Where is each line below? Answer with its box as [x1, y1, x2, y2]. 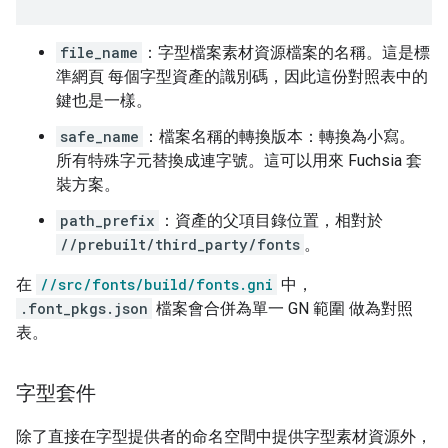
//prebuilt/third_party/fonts [60, 234, 300, 254]
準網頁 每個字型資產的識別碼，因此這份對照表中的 [56, 66, 428, 86]
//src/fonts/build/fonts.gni [40, 274, 273, 294]
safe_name [60, 126, 139, 146]
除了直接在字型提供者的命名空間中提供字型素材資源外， [16, 426, 432, 446]
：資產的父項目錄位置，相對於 [159, 210, 383, 230]
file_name [60, 42, 138, 62]
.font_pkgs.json [20, 298, 148, 318]
